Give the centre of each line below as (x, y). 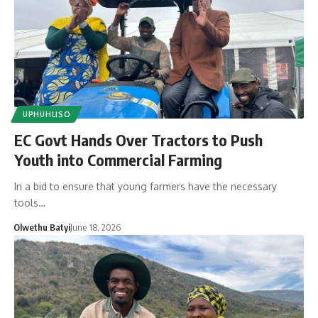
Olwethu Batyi (42, 227)
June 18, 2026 (95, 227)
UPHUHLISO (47, 115)
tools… (30, 203)
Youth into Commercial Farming (118, 160)
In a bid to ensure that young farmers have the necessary (146, 187)
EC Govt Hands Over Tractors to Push (138, 140)
